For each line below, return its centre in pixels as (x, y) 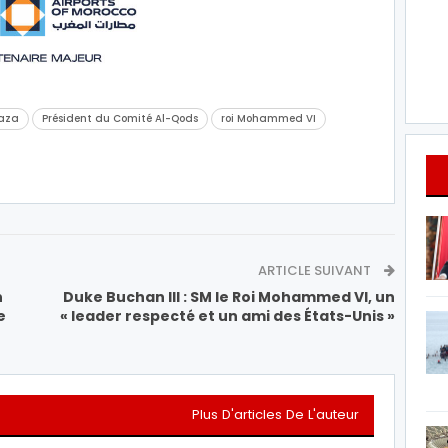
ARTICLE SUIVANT (316, 270)
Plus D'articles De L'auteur (275, 414)
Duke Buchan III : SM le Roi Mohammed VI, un (229, 296)
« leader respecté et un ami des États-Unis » (227, 315)
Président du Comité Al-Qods (120, 118)
